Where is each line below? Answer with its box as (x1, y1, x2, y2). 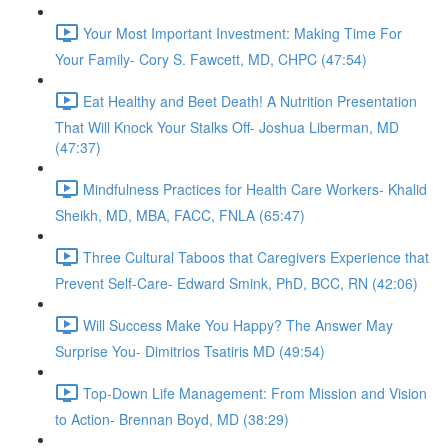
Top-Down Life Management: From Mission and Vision (83, 382, 427, 403)
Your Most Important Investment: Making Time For (83, 22, 402, 43)
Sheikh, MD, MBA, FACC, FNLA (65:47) (55, 205, 305, 225)
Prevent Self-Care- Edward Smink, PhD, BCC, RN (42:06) (55, 273, 418, 293)
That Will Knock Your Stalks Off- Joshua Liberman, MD (55, 117, 399, 137)
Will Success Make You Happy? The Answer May (83, 314, 393, 335)
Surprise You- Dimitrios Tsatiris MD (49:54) (55, 341, 325, 361)
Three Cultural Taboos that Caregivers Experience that (83, 246, 429, 267)
